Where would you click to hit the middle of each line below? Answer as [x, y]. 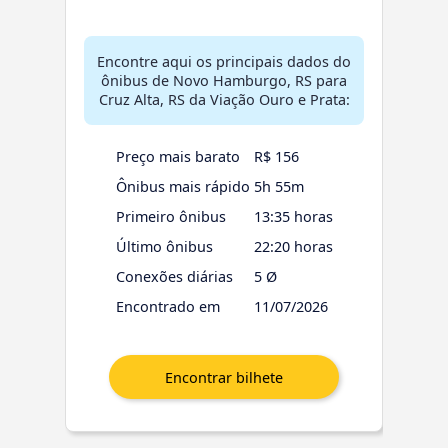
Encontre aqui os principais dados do [224, 62]
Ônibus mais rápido [182, 187]
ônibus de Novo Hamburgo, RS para [224, 81]
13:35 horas [293, 217]
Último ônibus [164, 247]
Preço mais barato [177, 157]
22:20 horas [293, 247]
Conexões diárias [174, 277]
